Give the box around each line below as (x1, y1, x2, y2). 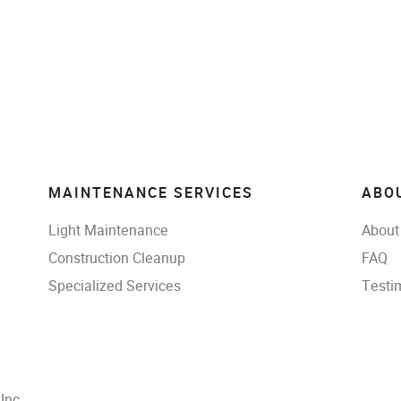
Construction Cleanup (47, 247, 185, 269)
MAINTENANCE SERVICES (47, 183, 253, 204)
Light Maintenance (47, 219, 168, 241)
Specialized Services (47, 276, 181, 297)
